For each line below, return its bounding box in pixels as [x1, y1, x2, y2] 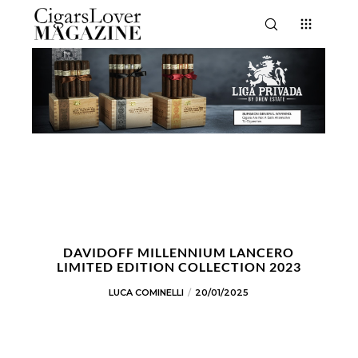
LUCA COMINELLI [109, 287, 185, 298]
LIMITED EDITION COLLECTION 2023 [56, 259, 301, 274]
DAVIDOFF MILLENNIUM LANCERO [63, 245, 295, 260]
